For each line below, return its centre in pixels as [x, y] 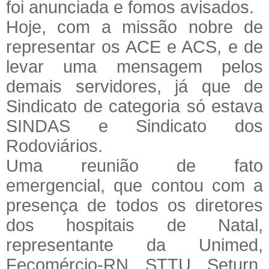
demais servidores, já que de [134, 86]
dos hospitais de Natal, [134, 225]
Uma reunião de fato [134, 165]
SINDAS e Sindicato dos [134, 125]
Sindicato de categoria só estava [134, 106]
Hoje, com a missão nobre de [134, 26]
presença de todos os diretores [134, 205]
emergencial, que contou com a [134, 185]
